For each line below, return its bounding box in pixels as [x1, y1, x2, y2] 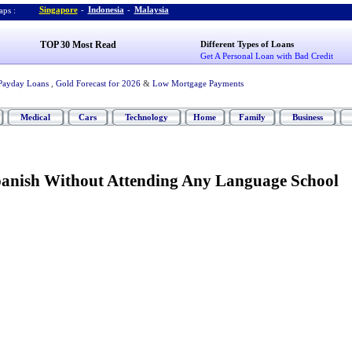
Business [291, 112, 323, 122]
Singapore [38, 5, 78, 14]
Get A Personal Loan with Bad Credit [200, 51, 334, 60]
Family [238, 112, 266, 122]
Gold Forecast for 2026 [55, 79, 141, 88]
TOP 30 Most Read [39, 39, 116, 50]
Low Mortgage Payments [152, 79, 244, 88]
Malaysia [134, 5, 169, 14]
